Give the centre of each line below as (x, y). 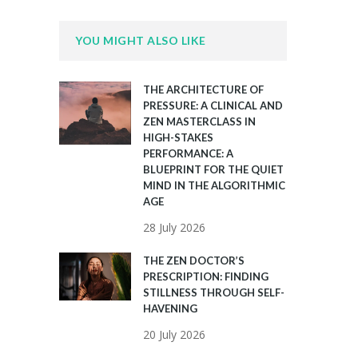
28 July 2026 (174, 228)
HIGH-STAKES (178, 138)
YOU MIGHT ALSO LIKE (141, 41)
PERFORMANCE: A (188, 154)
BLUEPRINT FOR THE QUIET (213, 170)
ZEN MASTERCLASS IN (199, 122)
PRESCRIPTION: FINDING (206, 277)
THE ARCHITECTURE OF (203, 90)
